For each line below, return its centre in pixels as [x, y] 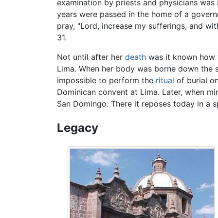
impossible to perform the [106, 81]
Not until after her [91, 57]
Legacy [78, 127]
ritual [165, 81]
